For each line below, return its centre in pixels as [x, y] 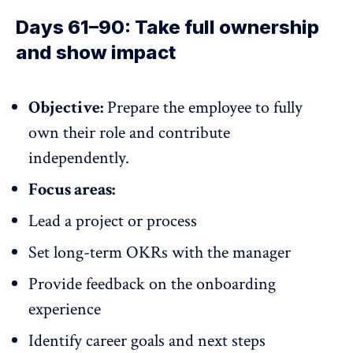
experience [65, 309]
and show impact [96, 52]
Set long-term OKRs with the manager [160, 252]
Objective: [66, 107]
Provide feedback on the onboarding [152, 284]
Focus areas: [72, 189]
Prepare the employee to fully [203, 107]
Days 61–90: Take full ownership [167, 27]
